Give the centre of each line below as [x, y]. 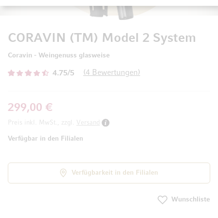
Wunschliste [191, 200]
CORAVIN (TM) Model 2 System [102, 38]
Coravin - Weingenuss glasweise [59, 55]
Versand [88, 123]
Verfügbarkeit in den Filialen [115, 173]
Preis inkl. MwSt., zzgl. [41, 123]
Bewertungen [114, 73]
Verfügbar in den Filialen [45, 139]
